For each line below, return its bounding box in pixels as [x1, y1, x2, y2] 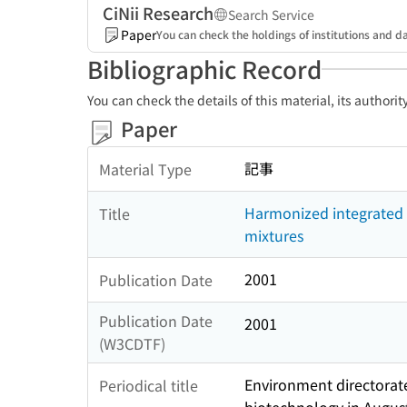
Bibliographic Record [87, 52, 322, 85]
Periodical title [99, 373, 198, 396]
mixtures [244, 224, 303, 247]
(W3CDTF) [99, 333, 165, 355]
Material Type [99, 157, 192, 180]
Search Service [228, 5, 314, 24]
